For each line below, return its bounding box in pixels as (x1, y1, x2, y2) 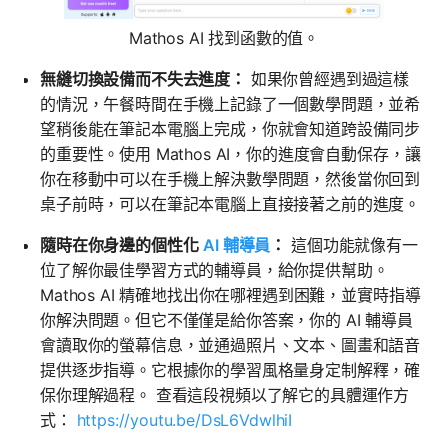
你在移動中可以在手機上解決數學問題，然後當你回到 (40, 169, 421, 190)
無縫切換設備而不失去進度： (40, 69, 246, 90)
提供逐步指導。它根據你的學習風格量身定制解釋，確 (40, 360, 421, 381)
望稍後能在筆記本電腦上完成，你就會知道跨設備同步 (40, 119, 421, 140)
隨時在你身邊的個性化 (40, 235, 199, 256)
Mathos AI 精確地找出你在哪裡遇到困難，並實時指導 (40, 285, 421, 306)
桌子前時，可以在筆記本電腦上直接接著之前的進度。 (40, 194, 421, 215)
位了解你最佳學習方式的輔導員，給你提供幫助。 (40, 260, 389, 281)
